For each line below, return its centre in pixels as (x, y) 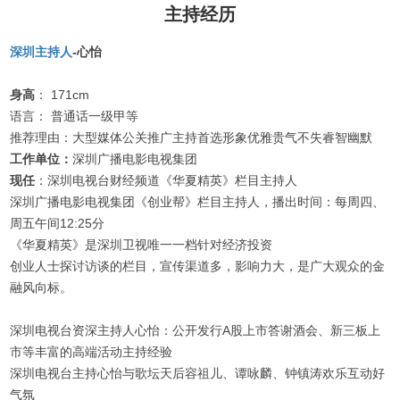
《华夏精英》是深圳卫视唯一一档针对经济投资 (142, 245)
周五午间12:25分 (58, 224)
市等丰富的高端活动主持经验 (92, 352)
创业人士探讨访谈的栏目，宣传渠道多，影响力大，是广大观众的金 (198, 267)
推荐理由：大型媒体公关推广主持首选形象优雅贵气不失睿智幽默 (192, 138)
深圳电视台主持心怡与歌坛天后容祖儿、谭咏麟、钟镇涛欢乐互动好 (198, 374)
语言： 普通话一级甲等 (75, 117)
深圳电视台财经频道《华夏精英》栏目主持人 (173, 181)
